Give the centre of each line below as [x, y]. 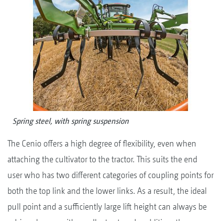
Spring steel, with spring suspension [71, 121]
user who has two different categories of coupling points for [110, 175]
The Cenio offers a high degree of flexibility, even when [102, 143]
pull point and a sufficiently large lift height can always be [107, 206]
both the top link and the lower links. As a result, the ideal [107, 190]
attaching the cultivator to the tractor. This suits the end [102, 159]
